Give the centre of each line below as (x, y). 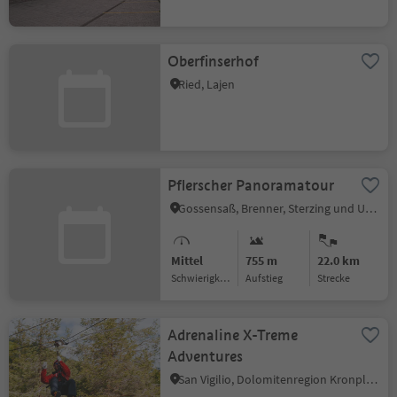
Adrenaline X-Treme (234, 335)
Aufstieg (268, 278)
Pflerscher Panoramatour (251, 186)
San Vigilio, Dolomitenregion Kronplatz (372, 379)
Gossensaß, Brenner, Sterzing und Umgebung (371, 208)
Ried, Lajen (207, 84)
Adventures (206, 357)
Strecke (336, 278)
